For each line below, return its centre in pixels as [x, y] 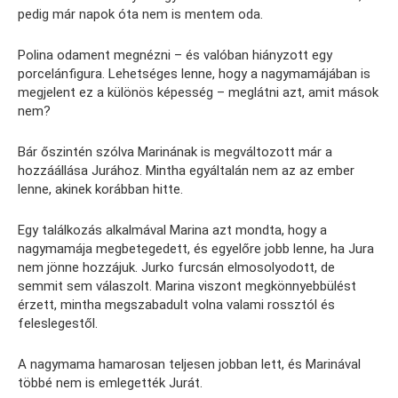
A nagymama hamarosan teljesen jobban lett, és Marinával [189, 365]
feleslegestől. [58, 324]
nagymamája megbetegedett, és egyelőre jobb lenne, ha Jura [196, 249]
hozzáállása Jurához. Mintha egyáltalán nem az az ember [186, 171]
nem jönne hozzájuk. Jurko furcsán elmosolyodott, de [176, 268]
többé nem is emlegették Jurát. [110, 383]
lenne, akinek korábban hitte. [100, 190]
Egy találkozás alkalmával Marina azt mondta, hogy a [172, 231]
